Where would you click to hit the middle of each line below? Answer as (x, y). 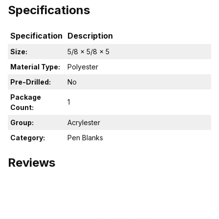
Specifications (49, 10)
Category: (28, 138)
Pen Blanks (85, 138)
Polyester (83, 67)
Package (26, 97)
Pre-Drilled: (31, 82)
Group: (22, 123)
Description (90, 36)
